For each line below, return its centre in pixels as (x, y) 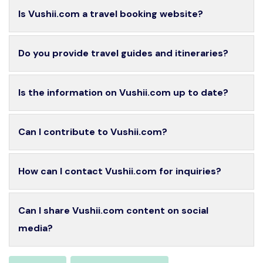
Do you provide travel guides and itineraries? (123, 53)
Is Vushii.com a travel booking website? (111, 14)
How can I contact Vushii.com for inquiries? (120, 171)
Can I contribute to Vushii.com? (93, 131)
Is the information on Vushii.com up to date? (123, 92)
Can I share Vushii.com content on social (113, 210)
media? (36, 228)
